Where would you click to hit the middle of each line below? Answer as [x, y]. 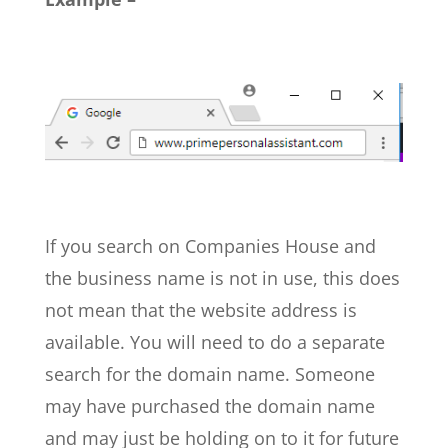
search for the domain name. [169, 373]
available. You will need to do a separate [214, 341]
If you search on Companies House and [210, 245]
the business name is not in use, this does [222, 277]
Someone [334, 373]
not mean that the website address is [200, 309]
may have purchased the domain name [209, 405]
